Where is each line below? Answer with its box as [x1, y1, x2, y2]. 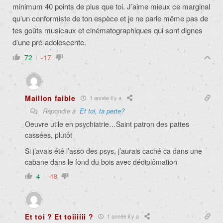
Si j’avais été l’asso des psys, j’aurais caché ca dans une [25, 145, 202, 156]
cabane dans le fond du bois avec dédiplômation [25, 156, 177, 167]
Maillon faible [25, 93, 76, 103]
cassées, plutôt [25, 129, 72, 140]
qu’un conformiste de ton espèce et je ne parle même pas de [12, 12, 208, 23]
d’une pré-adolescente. [12, 36, 86, 47]
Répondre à [41, 106, 80, 115]
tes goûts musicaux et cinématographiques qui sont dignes [12, 24, 203, 35]
